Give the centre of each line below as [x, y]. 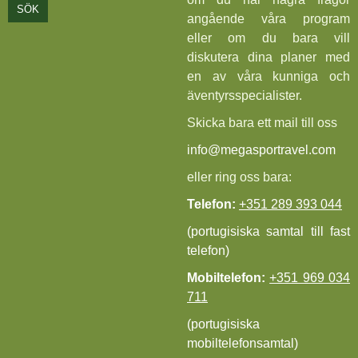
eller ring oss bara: [239, 177]
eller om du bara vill [268, 38]
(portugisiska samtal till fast [268, 232]
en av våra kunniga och [268, 77]
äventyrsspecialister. [245, 96]
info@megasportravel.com [261, 150]
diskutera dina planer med [268, 58]
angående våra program [268, 19]
